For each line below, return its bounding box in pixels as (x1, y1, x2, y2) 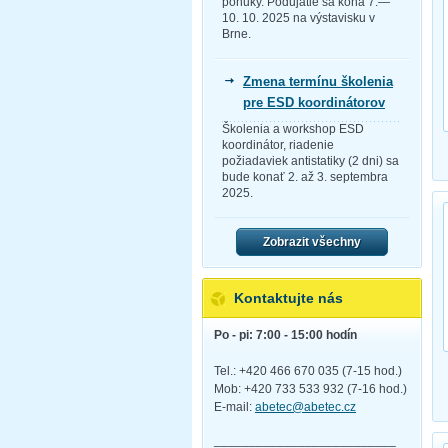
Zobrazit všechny (263, 235, 361, 250)
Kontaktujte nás (234, 290, 343, 307)
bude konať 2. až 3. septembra (222, 170, 388, 185)
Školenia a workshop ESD (222, 122, 364, 137)
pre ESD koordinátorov (243, 95, 385, 111)
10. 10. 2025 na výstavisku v (222, 10, 375, 25)
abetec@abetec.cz (255, 399, 356, 414)
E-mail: (214, 399, 255, 414)
